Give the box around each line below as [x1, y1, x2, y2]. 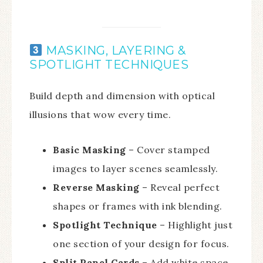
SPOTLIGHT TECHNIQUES [29, 57, 188, 72]
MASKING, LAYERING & [42, 43, 186, 58]
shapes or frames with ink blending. [53, 200, 222, 212]
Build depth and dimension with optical [29, 89, 215, 102]
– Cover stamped [126, 143, 210, 156]
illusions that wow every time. [29, 108, 171, 120]
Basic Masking [53, 143, 126, 156]
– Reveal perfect [139, 181, 220, 193]
